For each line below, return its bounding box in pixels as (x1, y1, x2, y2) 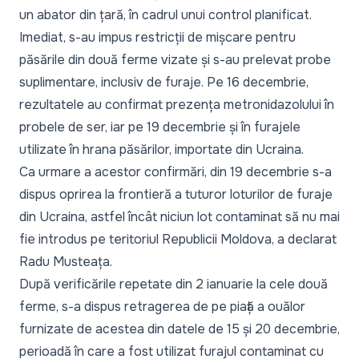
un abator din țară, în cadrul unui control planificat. (19, 6, 312, 23)
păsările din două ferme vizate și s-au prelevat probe (19, 50, 331, 68)
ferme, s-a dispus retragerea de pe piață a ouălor (19, 297, 305, 315)
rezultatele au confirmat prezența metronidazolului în (19, 95, 334, 113)
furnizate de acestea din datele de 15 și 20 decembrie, (19, 320, 340, 337)
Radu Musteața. (19, 252, 112, 270)
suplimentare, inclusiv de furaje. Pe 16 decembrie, (19, 73, 309, 91)
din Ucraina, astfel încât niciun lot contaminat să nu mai (19, 208, 340, 225)
